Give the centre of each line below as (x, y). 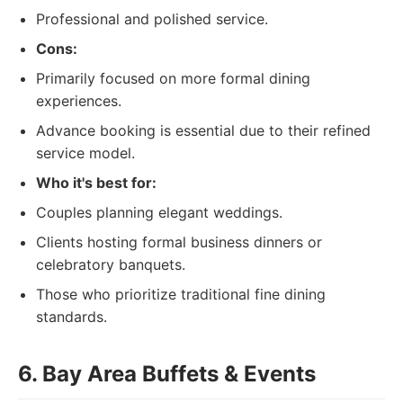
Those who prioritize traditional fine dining (181, 294)
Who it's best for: (96, 183)
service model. (85, 153)
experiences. (79, 101)
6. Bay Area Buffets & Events (167, 374)
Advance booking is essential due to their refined (203, 130)
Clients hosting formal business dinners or (179, 242)
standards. (72, 317)
